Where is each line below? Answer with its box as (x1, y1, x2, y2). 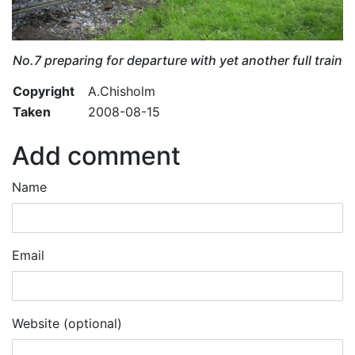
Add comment (12, 139, 181, 171)
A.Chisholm (88, 82, 155, 99)
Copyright (13, 82, 74, 99)
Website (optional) (12, 315, 122, 331)
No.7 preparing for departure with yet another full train (13, 52, 342, 68)
